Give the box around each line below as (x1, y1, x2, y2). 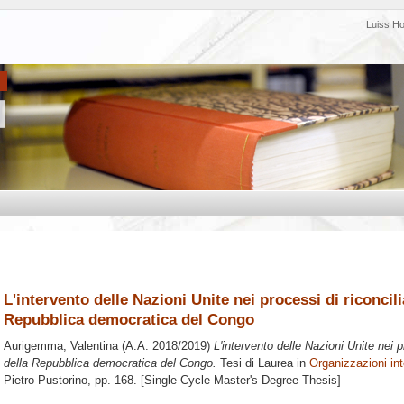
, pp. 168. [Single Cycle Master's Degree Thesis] (87, 373, 341, 388)
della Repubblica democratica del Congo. (4, 356, 216, 371)
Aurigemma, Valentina (4, 339, 118, 353)
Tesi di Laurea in (216, 356, 309, 371)
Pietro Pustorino (4, 373, 87, 388)
